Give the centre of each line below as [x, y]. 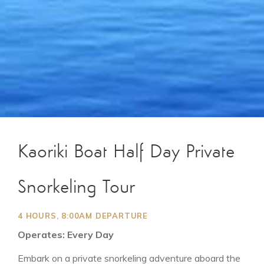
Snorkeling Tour [76, 188]
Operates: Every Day [67, 235]
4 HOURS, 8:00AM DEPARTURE [83, 216]
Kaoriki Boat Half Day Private [126, 153]
